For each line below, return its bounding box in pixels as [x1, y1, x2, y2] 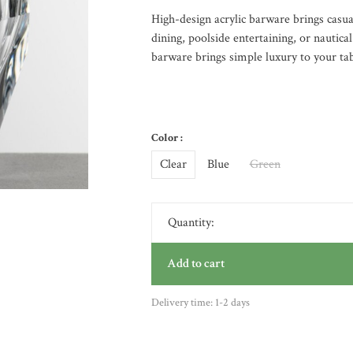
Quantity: [167, 214, 214, 231]
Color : [150, 131, 183, 145]
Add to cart [166, 255, 225, 272]
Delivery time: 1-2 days [150, 295, 250, 310]
